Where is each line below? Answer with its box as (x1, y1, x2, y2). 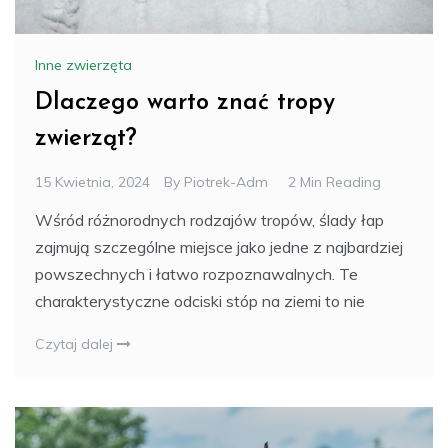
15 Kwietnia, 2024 (35, 173, 150, 192)
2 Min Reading (288, 173, 381, 192)
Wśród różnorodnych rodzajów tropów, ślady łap (35, 210, 384, 231)
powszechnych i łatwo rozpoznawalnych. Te (35, 264, 358, 285)
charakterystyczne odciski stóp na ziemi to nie (35, 291, 365, 312)
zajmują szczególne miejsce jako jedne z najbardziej (35, 237, 403, 258)
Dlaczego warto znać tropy (35, 91, 335, 116)
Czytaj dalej (35, 335, 117, 354)
